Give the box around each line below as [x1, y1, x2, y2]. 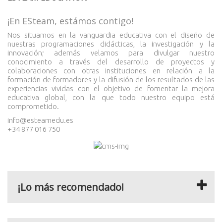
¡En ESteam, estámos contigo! [7, 15, 133, 27]
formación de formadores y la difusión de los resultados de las [7, 75, 215, 84]
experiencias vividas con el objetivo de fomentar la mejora [7, 84, 215, 93]
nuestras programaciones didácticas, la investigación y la [7, 40, 215, 48]
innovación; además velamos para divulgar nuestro [7, 49, 215, 57]
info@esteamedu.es [7, 116, 73, 124]
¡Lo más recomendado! [18, 180, 124, 194]
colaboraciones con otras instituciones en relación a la [7, 66, 215, 75]
